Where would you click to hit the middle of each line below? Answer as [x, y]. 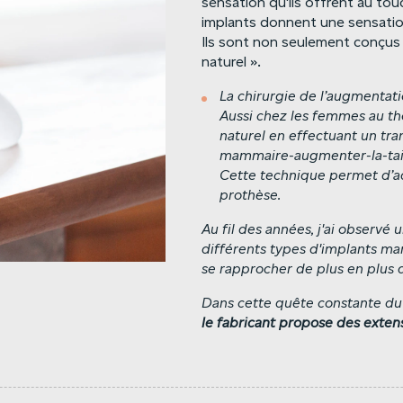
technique [293, 175]
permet [354, 175]
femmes [339, 116]
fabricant [246, 323]
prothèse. [250, 195]
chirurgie [267, 96]
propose [306, 323]
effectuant [323, 136]
